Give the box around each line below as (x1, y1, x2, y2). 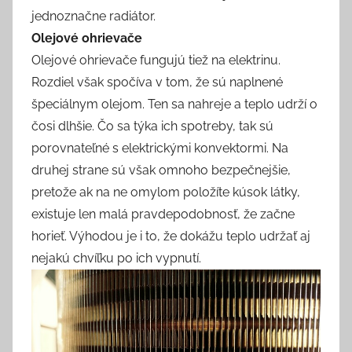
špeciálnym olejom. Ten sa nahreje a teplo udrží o (31, 96, 317, 112)
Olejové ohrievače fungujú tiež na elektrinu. (31, 52, 280, 68)
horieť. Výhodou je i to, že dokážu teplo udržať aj (31, 228, 310, 244)
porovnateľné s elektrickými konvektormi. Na (31, 140, 288, 156)
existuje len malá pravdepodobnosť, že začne (31, 206, 295, 222)
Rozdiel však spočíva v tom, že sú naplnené (31, 74, 283, 90)
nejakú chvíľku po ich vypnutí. (31, 250, 201, 266)
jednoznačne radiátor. (31, 8, 156, 24)
